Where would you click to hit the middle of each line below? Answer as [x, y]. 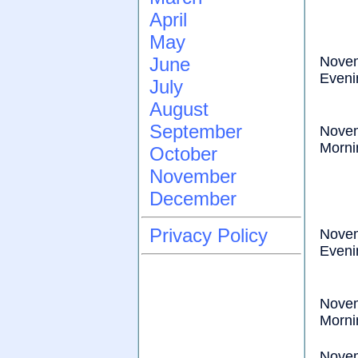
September [196, 131]
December [193, 199]
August [179, 109]
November [193, 176]
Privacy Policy [209, 235]
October [183, 154]
